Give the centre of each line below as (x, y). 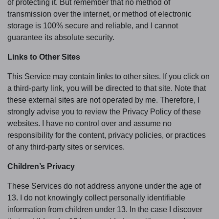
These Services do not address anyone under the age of (104, 186)
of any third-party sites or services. (67, 147)
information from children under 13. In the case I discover (105, 209)
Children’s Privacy (41, 166)
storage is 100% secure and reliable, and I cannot (93, 25)
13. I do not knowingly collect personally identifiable (96, 197)
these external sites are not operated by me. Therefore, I (103, 100)
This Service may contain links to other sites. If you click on (109, 76)
